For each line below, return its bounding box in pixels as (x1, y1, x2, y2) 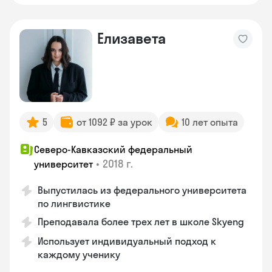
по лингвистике (38, 197, 110, 209)
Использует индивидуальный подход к (38, 235, 216, 247)
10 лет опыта (182, 116, 238, 128)
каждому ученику (38, 248, 120, 260)
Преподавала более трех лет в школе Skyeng (38, 216, 244, 228)
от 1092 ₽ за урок (76, 116, 152, 128)
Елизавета (97, 29, 166, 47)
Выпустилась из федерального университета (38, 184, 246, 196)
